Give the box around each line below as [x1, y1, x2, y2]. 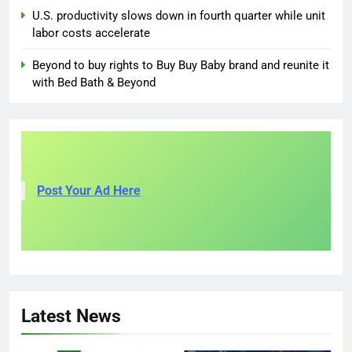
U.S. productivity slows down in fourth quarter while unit [32, 9, 325, 24]
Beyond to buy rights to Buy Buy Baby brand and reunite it [32, 58, 329, 73]
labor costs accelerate [32, 26, 150, 41]
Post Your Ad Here [37, 183, 141, 199]
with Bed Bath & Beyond [32, 75, 156, 90]
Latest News [21, 305, 121, 328]
